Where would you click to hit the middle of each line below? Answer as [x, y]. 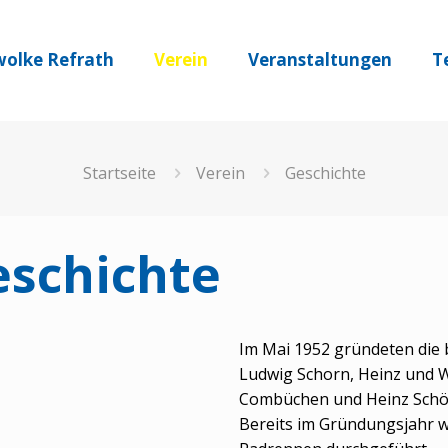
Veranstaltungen [320, 59]
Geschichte [325, 173]
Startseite [119, 173]
